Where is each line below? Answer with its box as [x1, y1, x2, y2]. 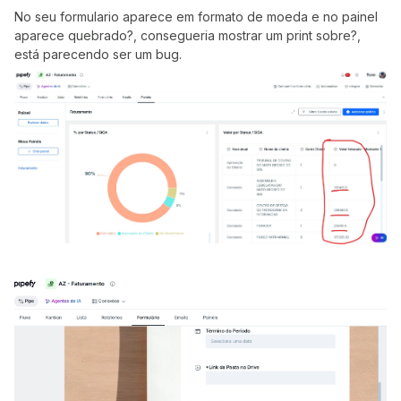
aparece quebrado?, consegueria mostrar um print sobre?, [14, 28, 361, 44]
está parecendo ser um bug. [14, 47, 182, 63]
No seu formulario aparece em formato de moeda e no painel [14, 9, 378, 25]
